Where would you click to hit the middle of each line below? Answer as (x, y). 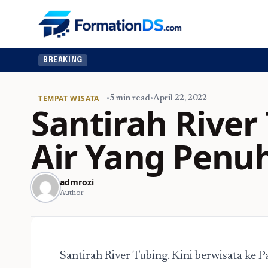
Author (72, 193)
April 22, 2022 (180, 99)
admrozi (77, 182)
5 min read (130, 99)
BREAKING (63, 60)
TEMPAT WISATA (69, 98)
